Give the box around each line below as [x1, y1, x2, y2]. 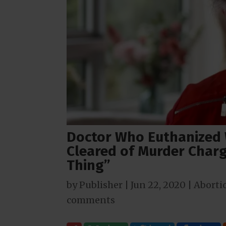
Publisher [79, 179, 123, 191]
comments [67, 194, 115, 206]
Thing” [67, 156, 110, 174]
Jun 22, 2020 [131, 179, 186, 191]
